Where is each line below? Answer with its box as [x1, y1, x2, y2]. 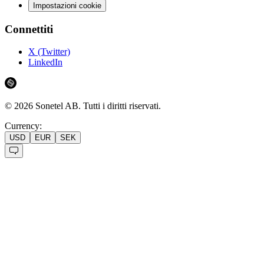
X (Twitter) [28, 47, 70, 57]
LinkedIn [28, 57, 62, 68]
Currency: [5, 121, 42, 131]
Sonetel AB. [33, 101, 83, 111]
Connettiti [5, 22, 53, 35]
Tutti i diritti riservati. [83, 101, 161, 111]
